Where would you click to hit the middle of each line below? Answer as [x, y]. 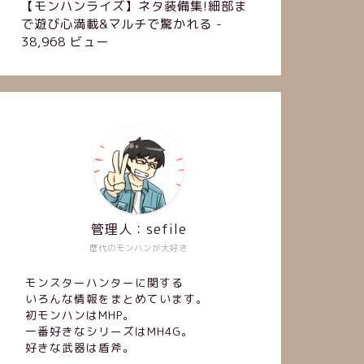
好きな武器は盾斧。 [80, 347]
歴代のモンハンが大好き [139, 247]
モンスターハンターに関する [104, 282]
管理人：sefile [139, 229]
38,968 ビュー [65, 41]
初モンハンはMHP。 [80, 314]
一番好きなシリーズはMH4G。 [109, 331]
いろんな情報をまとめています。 [116, 298]
